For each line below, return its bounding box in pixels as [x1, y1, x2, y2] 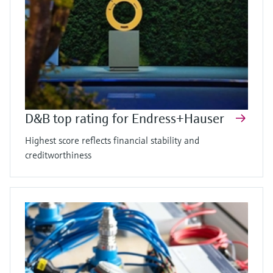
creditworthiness [25, 149, 96, 161]
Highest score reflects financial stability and [25, 134, 199, 147]
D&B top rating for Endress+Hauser [25, 110, 227, 127]
